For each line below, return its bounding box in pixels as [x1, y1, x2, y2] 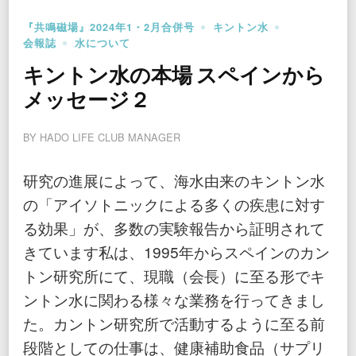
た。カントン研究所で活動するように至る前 [23, 311, 325, 334]
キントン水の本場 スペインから [23, 63, 325, 90]
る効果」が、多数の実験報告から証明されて [23, 216, 325, 238]
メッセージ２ [23, 87, 150, 114]
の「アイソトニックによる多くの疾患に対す [23, 192, 325, 215]
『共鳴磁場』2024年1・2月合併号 [23, 19, 195, 34]
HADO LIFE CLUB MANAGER [40, 129, 180, 145]
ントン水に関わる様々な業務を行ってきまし [23, 288, 325, 310]
